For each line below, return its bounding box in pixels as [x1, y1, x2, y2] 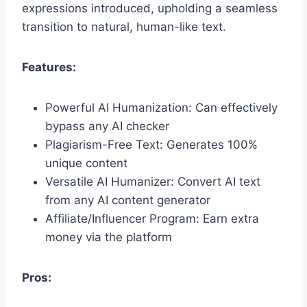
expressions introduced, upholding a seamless [22, 1, 278, 16]
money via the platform [45, 230, 172, 245]
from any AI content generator [45, 193, 210, 208]
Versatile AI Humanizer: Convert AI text [45, 175, 260, 189]
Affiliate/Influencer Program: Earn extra [45, 212, 259, 226]
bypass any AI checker [45, 119, 169, 134]
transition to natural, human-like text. [22, 20, 226, 34]
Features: [22, 60, 76, 75]
